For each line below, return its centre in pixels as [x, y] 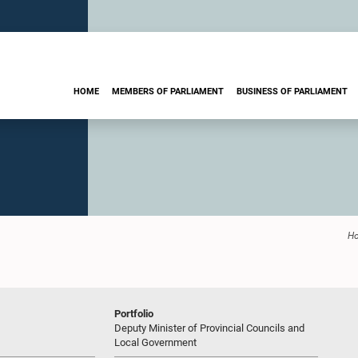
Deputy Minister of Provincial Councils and [209, 328]
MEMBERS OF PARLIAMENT [168, 91]
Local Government [155, 342]
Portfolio [134, 314]
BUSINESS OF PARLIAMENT [292, 91]
